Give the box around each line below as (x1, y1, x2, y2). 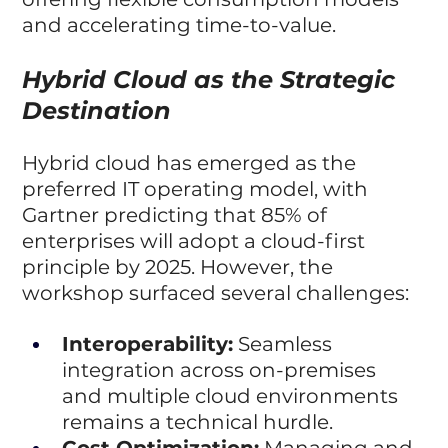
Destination (22, 95, 172, 125)
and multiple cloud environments (62, 383, 404, 408)
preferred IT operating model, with (22, 176, 374, 201)
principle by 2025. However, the (22, 254, 339, 279)
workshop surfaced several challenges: (22, 280, 410, 305)
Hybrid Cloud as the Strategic (22, 64, 403, 94)
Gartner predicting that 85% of (22, 202, 333, 227)
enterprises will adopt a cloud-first (22, 228, 371, 253)
